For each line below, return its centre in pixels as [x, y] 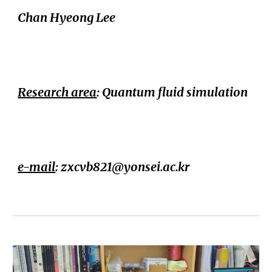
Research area [57, 92]
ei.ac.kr [170, 167]
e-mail [37, 167]
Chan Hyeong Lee [67, 18]
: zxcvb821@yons [103, 167]
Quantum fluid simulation [175, 92]
